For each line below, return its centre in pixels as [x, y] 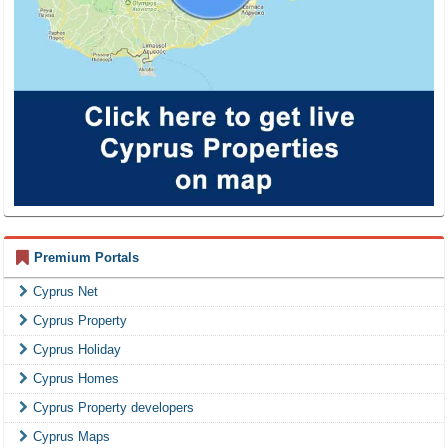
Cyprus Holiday [77, 349]
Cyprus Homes [76, 378]
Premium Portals [86, 257]
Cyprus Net [65, 291]
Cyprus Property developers [113, 407]
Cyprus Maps [71, 436]
